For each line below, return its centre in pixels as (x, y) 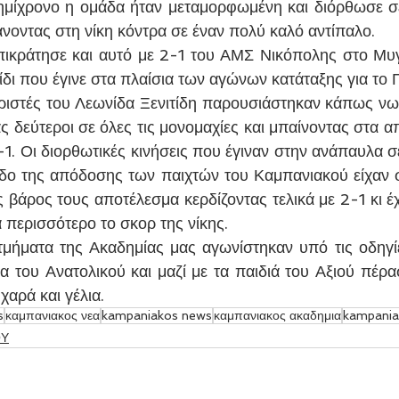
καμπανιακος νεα (53, 315)
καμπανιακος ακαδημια (277, 315)
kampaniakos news (157, 315)
